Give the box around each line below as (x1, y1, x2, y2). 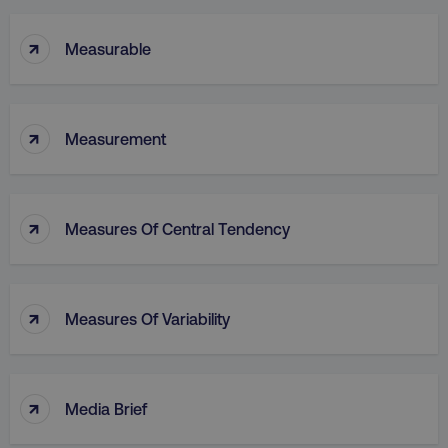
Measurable (65, 38, 151, 58)
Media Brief (65, 398, 147, 418)
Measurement (65, 128, 166, 148)
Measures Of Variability (65, 308, 230, 328)
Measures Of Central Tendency (65, 218, 290, 238)
